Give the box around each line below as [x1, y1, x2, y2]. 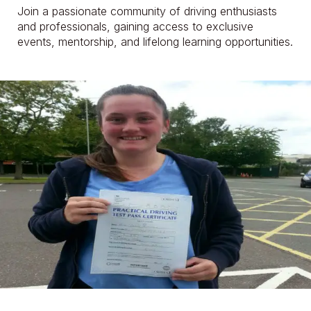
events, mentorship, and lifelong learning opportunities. [17, 35, 293, 49]
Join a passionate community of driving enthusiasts [17, 4, 277, 19]
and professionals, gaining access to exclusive [17, 19, 253, 34]
